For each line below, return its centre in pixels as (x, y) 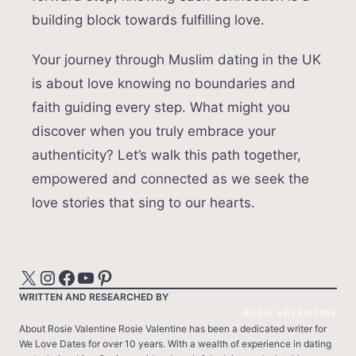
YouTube (81, 277)
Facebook (62, 277)
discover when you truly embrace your (154, 132)
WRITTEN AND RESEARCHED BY (94, 297)
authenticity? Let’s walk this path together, (166, 155)
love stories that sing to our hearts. (143, 203)
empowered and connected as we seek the (170, 179)
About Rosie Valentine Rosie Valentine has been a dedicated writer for (173, 329)
